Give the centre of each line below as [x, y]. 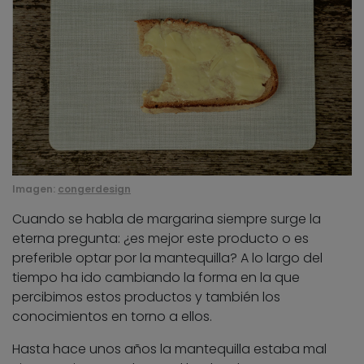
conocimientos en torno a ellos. [112, 317]
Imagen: [35, 189]
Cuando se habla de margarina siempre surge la [167, 219]
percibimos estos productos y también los [146, 297]
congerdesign [94, 189]
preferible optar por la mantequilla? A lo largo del [167, 258]
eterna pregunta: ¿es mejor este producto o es [160, 239]
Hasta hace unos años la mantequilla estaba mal [169, 349]
